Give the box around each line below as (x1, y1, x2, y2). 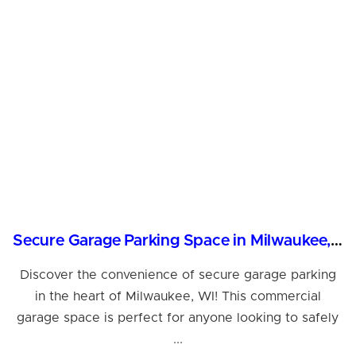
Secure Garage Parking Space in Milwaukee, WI (330, 232, 342, 249)
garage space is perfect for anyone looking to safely (17, 311, 339, 324)
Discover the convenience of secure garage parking (19, 268, 336, 281)
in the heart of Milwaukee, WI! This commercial (34, 289, 321, 303)
